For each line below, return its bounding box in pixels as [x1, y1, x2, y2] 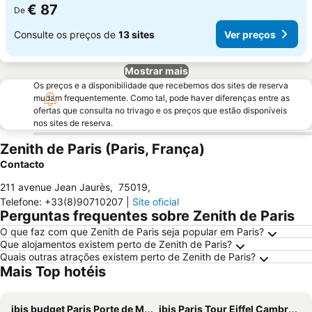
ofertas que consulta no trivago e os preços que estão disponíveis [33, 105, 287, 116]
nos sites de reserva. [33, 118, 113, 128]
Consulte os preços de [14, 28, 118, 40]
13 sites [118, 28, 155, 40]
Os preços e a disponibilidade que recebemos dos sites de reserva [33, 80, 288, 91]
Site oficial [132, 196, 179, 208]
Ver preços [224, 28, 276, 40]
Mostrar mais [124, 65, 188, 77]
